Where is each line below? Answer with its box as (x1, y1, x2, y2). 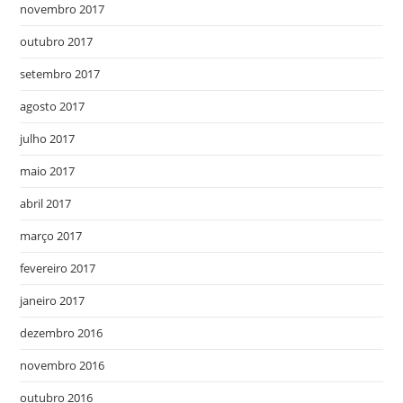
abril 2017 (20, 195, 72, 211)
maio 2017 (20, 163, 76, 179)
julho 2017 (20, 130, 76, 147)
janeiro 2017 (20, 292, 85, 309)
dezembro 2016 (20, 325, 103, 341)
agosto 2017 (20, 98, 85, 114)
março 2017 (20, 228, 83, 244)
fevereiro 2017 (20, 260, 96, 276)
